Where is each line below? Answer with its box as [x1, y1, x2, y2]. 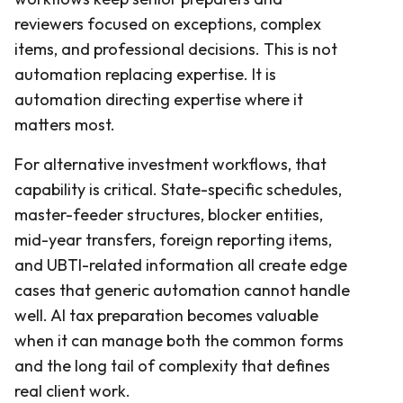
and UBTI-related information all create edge [14, 254, 347, 275]
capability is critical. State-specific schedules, [14, 178, 342, 200]
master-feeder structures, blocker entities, [14, 203, 323, 225]
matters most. [14, 113, 115, 135]
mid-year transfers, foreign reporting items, [14, 228, 332, 250]
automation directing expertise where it [14, 88, 303, 110]
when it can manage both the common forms [14, 329, 344, 351]
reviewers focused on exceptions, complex [14, 13, 321, 34]
